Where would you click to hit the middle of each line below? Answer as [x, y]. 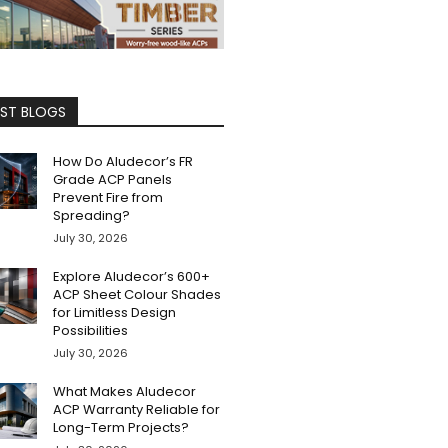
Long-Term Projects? [121, 428]
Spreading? [92, 216]
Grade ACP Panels [113, 180]
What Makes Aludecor [125, 392]
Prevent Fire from [108, 198]
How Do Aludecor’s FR [123, 162]
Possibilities [91, 331]
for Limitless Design [115, 313]
